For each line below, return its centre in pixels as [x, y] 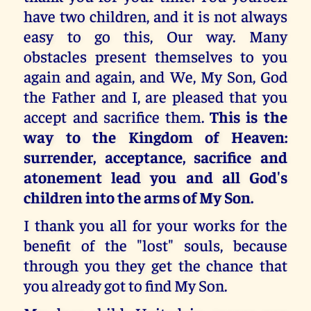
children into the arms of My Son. [139, 196]
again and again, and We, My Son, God [155, 76]
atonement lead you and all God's [155, 176]
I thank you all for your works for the [155, 224]
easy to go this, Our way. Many [155, 35]
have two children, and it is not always [155, 15]
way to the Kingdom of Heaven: [155, 136]
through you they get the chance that [155, 264]
